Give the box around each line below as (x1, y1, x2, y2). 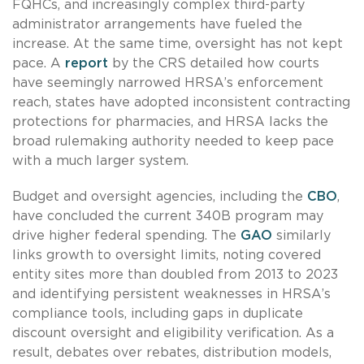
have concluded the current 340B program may (12, 210, 323, 223)
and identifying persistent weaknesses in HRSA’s (12, 288, 331, 301)
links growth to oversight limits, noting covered (12, 249, 321, 262)
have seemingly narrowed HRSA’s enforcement (12, 76, 323, 90)
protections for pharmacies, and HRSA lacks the (12, 115, 328, 129)
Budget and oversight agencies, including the (12, 190, 307, 204)
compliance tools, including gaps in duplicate (12, 307, 303, 321)
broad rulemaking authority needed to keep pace (12, 135, 334, 149)
